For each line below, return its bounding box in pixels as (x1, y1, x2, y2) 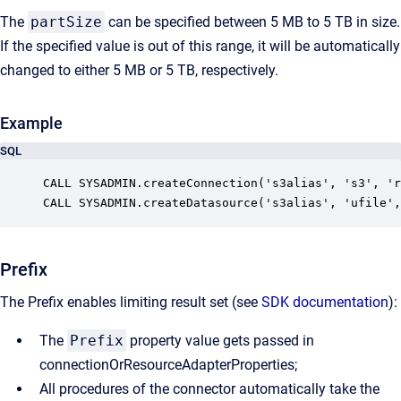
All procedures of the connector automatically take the (39, 380, 380, 397)
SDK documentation (261, 294, 388, 311)
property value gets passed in (126, 332, 314, 349)
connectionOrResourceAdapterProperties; (39, 356, 297, 373)
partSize (30, 13, 102, 30)
